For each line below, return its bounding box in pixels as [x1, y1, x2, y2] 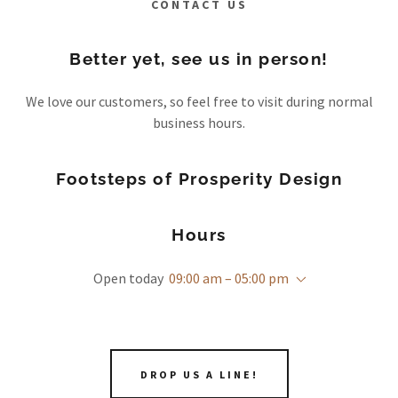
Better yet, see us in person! [69, 49, 329, 68]
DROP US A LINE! [139, 367, 259, 381]
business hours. [153, 114, 245, 131]
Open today [93, 269, 163, 287]
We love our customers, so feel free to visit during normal [25, 92, 373, 110]
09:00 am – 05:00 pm [169, 269, 289, 287]
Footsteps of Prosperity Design [56, 169, 342, 188]
